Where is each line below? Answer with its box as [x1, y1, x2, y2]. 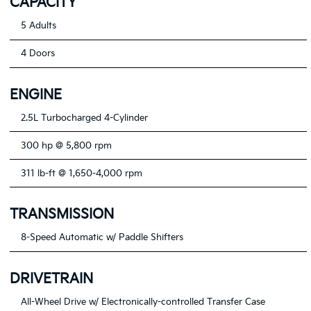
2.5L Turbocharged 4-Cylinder [20, 112, 148, 124]
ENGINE [10, 86, 62, 103]
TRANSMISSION [10, 205, 115, 223]
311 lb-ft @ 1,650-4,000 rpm [20, 167, 142, 179]
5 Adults [20, 20, 56, 32]
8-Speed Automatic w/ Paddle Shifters [20, 232, 183, 244]
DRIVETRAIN [10, 270, 94, 287]
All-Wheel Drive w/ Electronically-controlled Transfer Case [20, 296, 265, 308]
